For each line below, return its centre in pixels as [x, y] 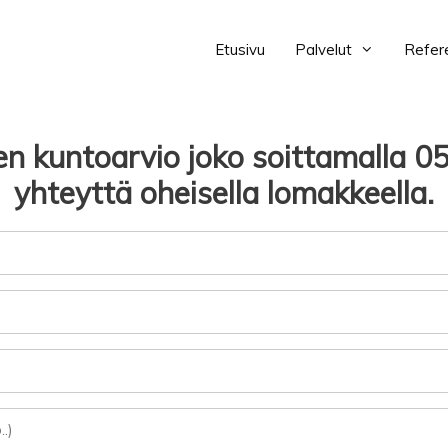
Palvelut [323, 49]
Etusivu [240, 49]
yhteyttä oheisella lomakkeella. [224, 193]
